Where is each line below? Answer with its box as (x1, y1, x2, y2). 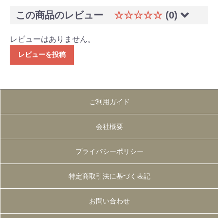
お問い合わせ (89, 197, 130, 205)
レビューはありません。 (10, 35, 95, 44)
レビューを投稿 (18, 51, 66, 59)
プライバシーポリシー (75, 147, 144, 156)
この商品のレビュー (16, 10, 106, 21)
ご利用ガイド (89, 98, 130, 106)
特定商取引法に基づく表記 (68, 172, 150, 181)
